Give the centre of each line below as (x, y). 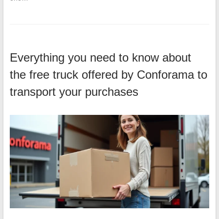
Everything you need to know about (100, 58)
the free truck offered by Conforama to (108, 75)
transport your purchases (74, 92)
